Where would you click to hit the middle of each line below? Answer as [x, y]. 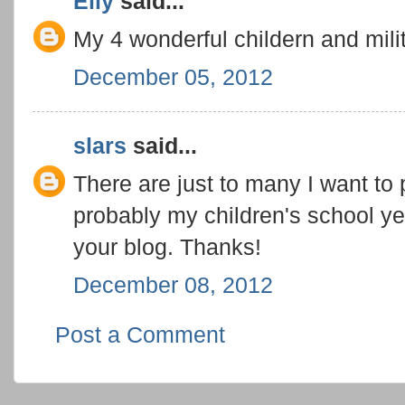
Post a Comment [140, 334]
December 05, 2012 [173, 76]
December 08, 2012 [173, 284]
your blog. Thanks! [167, 247]
